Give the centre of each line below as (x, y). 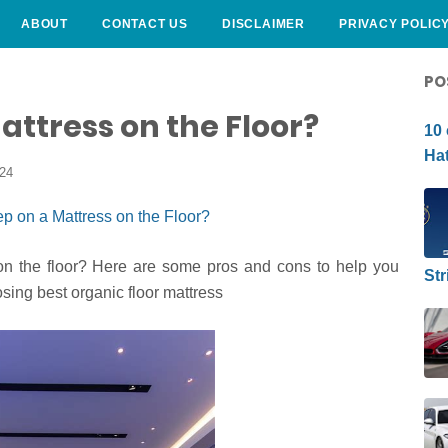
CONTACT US (145, 24)
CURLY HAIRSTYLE (83, 72)
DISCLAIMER (263, 24)
